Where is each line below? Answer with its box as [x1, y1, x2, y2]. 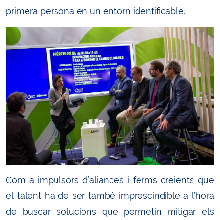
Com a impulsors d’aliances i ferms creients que [6, 175, 214, 186]
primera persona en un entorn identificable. [6, 5, 185, 16]
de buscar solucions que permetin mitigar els [6, 206, 214, 217]
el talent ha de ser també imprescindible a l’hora [6, 191, 214, 201]
